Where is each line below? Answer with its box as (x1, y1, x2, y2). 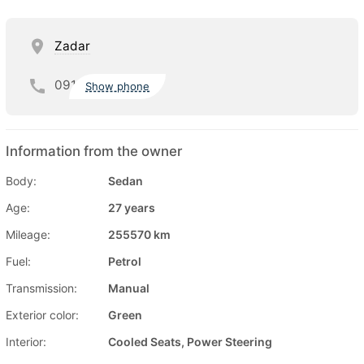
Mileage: (6, 227, 50, 241)
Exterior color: (6, 307, 79, 322)
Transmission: (6, 280, 77, 295)
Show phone (85, 80, 150, 93)
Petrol (108, 253, 141, 268)
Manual (108, 280, 149, 295)
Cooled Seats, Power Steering (108, 334, 272, 349)
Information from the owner (6, 142, 182, 159)
